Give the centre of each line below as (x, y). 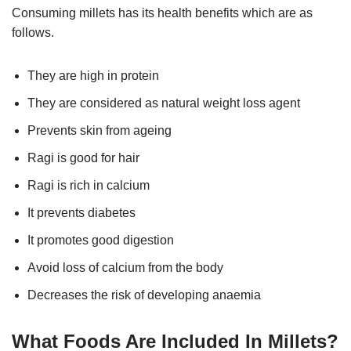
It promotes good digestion (101, 241)
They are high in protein (93, 76)
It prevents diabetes (81, 213)
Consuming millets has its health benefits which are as (162, 13)
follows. (33, 33)
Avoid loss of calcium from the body (125, 268)
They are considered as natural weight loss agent (164, 103)
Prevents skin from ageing (100, 131)
